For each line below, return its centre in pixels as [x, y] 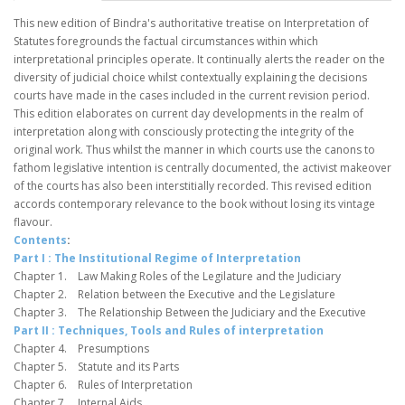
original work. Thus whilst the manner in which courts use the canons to [194, 150]
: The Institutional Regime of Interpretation [174, 259]
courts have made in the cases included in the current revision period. [192, 96]
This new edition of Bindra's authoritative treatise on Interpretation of [191, 24]
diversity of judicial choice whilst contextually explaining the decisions [190, 78]
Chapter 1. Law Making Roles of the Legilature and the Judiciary [177, 277]
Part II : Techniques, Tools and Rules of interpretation [169, 331]
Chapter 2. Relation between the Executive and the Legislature [174, 295]
